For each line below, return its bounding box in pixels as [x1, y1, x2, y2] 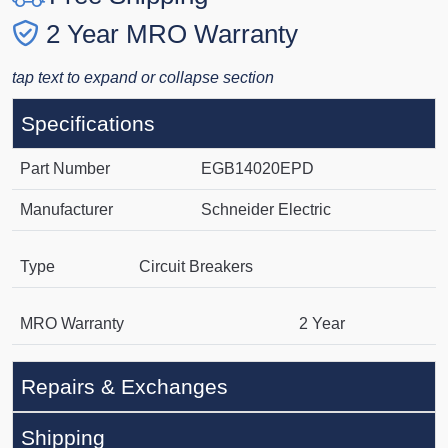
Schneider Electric [201, 201, 331, 219]
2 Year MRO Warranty [46, 19, 298, 50]
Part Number [20, 160, 110, 178]
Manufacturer [20, 201, 113, 219]
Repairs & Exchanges [21, 375, 228, 399]
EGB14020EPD [201, 160, 314, 178]
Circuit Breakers [139, 258, 253, 276]
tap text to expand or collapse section [12, 69, 274, 87]
